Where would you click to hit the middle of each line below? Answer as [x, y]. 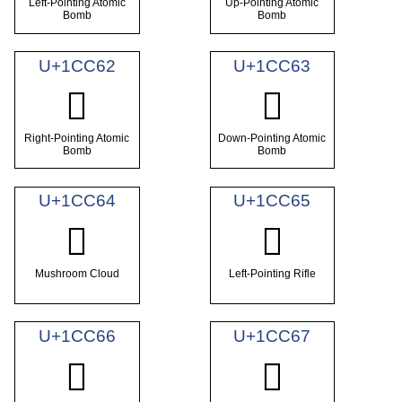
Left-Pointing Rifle [272, 273]
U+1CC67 [272, 336]
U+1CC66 [77, 336]
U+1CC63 [272, 66]
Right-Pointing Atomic [77, 139]
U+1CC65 [272, 201]
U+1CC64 [77, 201]
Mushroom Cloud [77, 273]
